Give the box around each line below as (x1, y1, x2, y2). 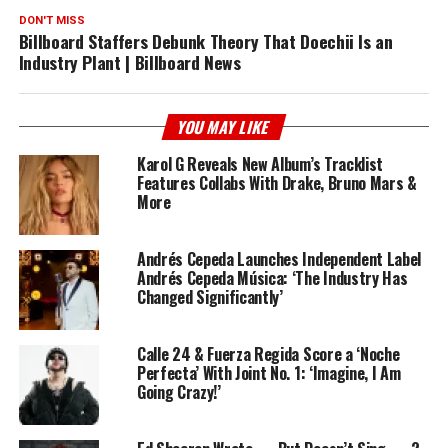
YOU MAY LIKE (174, 114, 274, 139)
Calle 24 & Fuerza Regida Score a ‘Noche (136, 341, 400, 366)
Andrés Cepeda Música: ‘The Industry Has (136, 265, 408, 290)
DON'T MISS (18, 13, 85, 27)
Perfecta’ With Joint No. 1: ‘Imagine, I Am (136, 360, 401, 385)
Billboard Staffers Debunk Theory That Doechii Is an (18, 27, 393, 54)
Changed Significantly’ (136, 284, 283, 309)
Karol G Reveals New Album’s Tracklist (136, 151, 384, 176)
